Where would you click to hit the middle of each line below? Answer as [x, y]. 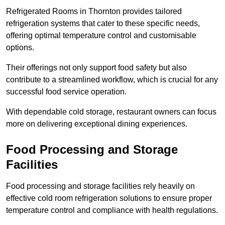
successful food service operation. [66, 92]
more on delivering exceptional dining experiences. [97, 124]
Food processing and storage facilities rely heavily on [100, 186]
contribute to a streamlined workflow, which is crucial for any [112, 80]
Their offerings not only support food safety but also [96, 68]
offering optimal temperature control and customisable [101, 36]
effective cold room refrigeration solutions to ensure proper [109, 198]
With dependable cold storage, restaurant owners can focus [111, 112]
